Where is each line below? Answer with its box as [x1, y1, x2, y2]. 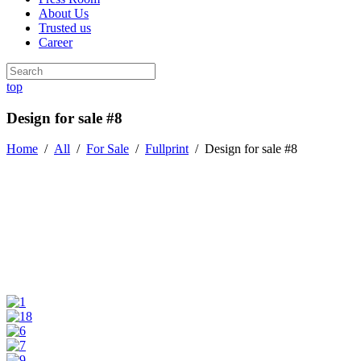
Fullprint [145, 142, 189, 156]
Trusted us [39, 21, 91, 35]
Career [39, 35, 73, 49]
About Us [39, 6, 89, 20]
